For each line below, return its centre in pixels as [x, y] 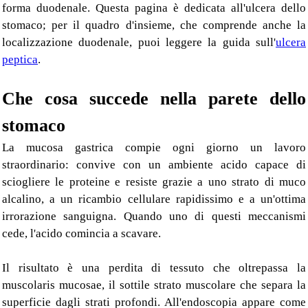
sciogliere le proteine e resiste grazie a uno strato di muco [154, 182]
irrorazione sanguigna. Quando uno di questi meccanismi [154, 217]
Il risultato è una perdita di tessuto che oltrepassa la [154, 268]
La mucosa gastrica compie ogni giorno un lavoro [154, 148]
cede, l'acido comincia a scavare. [81, 234]
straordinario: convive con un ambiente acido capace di [154, 165]
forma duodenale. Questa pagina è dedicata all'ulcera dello [154, 8]
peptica [20, 60]
